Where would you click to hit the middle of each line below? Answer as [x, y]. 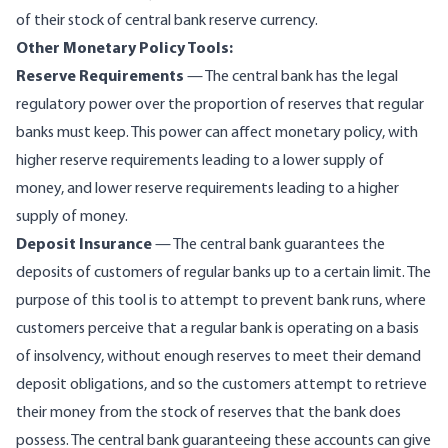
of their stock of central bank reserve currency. [167, 21]
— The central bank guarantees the [268, 245]
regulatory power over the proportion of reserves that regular [220, 105]
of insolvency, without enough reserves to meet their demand [218, 357]
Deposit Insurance [84, 245]
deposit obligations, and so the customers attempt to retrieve [221, 385]
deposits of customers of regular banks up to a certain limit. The [223, 273]
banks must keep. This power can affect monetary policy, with [217, 133]
